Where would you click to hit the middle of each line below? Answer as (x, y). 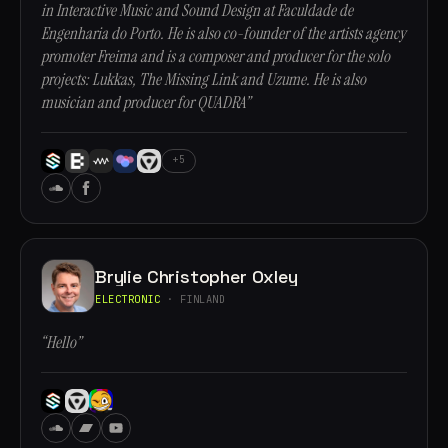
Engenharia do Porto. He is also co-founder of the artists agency (223, 33)
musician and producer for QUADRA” (145, 102)
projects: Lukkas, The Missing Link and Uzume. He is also (203, 79)
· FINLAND (193, 298)
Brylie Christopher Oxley (196, 276)
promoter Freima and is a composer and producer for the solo (215, 56)
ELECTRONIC (128, 298)
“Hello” (61, 342)
